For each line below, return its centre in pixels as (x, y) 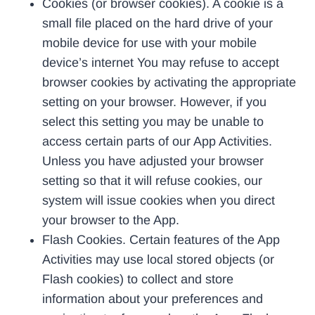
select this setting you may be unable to (153, 121)
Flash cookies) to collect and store (138, 279)
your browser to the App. (111, 220)
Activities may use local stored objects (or (158, 259)
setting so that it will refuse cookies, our (152, 180)
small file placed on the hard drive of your (157, 23)
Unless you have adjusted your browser (153, 161)
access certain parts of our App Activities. (157, 141)
